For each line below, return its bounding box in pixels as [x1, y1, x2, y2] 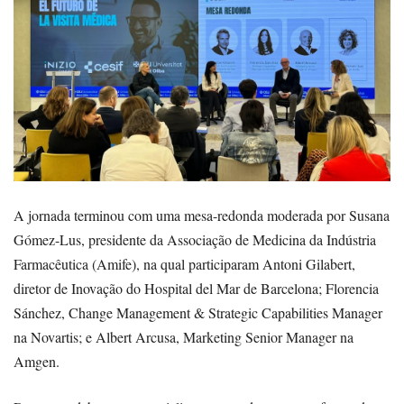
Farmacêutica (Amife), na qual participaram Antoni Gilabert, [14, 254, 355, 274]
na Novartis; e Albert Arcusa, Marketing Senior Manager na [14, 327, 353, 347]
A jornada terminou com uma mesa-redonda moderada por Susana [14, 206, 390, 225]
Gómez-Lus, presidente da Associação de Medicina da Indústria [14, 230, 376, 250]
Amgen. [14, 352, 60, 372]
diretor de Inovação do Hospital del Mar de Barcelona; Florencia [14, 279, 379, 298]
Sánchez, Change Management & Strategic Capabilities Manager [14, 303, 382, 323]
